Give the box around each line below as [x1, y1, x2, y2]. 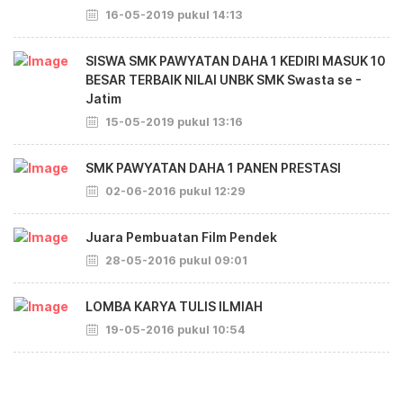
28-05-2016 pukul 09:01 [103, 253, 247, 267]
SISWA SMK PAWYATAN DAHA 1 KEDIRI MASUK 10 [85, 52, 386, 68]
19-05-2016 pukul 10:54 [103, 322, 246, 336]
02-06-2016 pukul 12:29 [103, 184, 246, 198]
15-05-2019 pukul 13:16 [103, 114, 243, 129]
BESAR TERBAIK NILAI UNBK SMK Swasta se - [85, 71, 362, 87]
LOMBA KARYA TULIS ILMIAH [85, 298, 263, 314]
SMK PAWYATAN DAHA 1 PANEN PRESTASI [85, 159, 341, 175]
